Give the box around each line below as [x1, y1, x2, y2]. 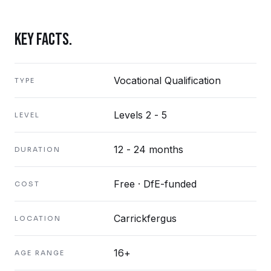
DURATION [15, 145, 60, 154]
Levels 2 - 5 [114, 109, 167, 121]
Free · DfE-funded [114, 178, 197, 190]
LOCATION [15, 214, 61, 223]
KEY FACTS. [15, 30, 72, 50]
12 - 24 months [114, 143, 183, 155]
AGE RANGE [15, 249, 65, 257]
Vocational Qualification [114, 74, 221, 87]
